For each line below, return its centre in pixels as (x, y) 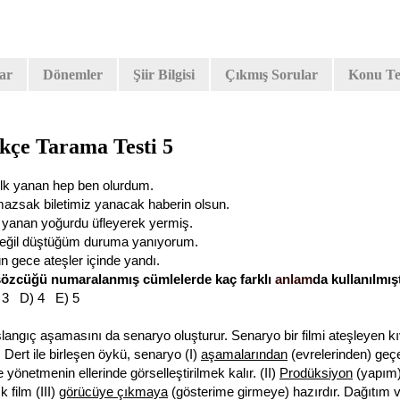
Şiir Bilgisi (164, 74)
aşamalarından (244, 354)
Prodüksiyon (316, 373)
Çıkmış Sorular (271, 74)
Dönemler (73, 74)
